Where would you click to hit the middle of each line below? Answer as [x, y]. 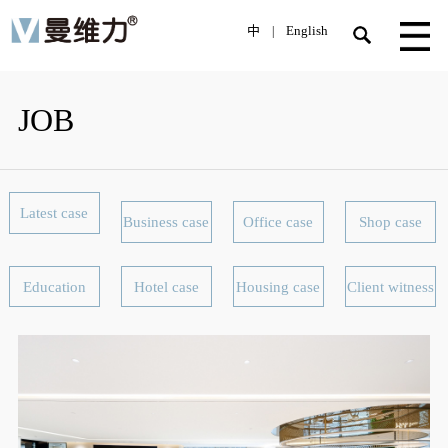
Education [54, 286]
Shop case [390, 222]
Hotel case [166, 286]
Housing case [278, 286]
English [307, 30]
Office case [278, 222]
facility [54, 325]
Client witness [390, 286]
